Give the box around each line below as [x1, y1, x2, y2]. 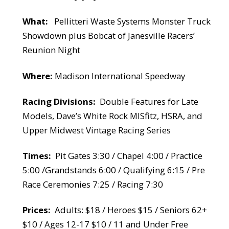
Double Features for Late [99, 95, 198, 107]
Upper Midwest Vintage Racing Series [22, 124, 171, 136]
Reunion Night [22, 44, 80, 56]
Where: [22, 70, 53, 82]
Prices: [22, 203, 51, 216]
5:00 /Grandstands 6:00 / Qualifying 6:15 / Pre [22, 164, 205, 176]
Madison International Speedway [52, 70, 185, 82]
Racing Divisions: [22, 95, 96, 107]
